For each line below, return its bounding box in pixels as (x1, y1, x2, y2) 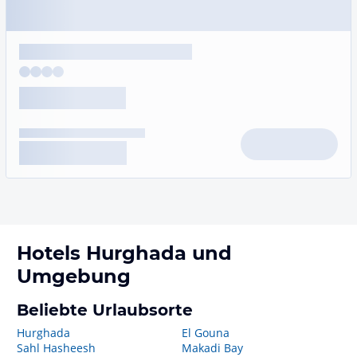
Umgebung (17, 265, 131, 288)
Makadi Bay (181, 340, 243, 355)
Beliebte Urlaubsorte (17, 300, 193, 320)
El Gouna (181, 325, 229, 340)
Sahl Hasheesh (17, 340, 96, 355)
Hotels (17, 241, 86, 265)
